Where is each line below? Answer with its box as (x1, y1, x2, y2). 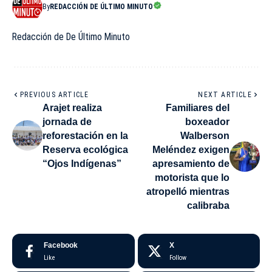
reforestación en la (42, 130, 128, 141)
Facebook (44, 240, 78, 250)
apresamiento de (152, 158, 229, 169)
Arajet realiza (42, 102, 102, 113)
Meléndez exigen (152, 144, 229, 155)
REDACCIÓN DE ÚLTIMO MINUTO (50, 2, 153, 11)
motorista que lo (155, 172, 229, 183)
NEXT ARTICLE (198, 90, 252, 99)
